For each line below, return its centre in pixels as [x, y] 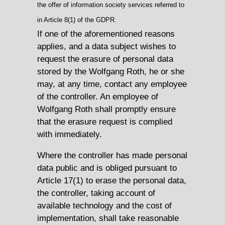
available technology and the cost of [104, 205]
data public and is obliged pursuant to [107, 167]
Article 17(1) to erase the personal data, [112, 180]
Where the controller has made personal [112, 155]
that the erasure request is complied [105, 121]
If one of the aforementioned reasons [106, 33]
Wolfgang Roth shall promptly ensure [106, 109]
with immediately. [70, 134]
